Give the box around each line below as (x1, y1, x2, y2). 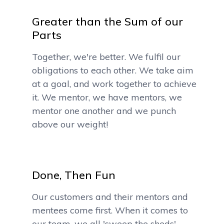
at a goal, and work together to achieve (32, 78, 196, 89)
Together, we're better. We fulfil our (32, 51, 180, 62)
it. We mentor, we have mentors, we (32, 91, 182, 103)
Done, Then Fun (32, 168, 115, 182)
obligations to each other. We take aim (32, 64, 193, 76)
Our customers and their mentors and (32, 191, 188, 202)
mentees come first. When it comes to (32, 204, 188, 216)
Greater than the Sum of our (32, 14, 183, 28)
